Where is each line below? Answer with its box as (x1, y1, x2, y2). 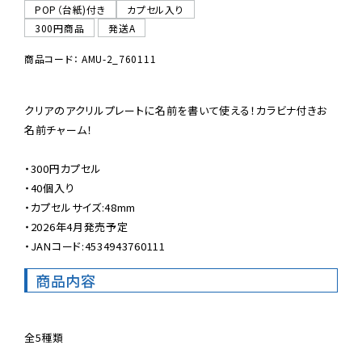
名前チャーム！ (24, 121, 93, 137)
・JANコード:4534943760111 (24, 238, 166, 254)
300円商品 (35, 20, 85, 35)
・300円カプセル (24, 160, 102, 176)
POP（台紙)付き (35, 2, 107, 16)
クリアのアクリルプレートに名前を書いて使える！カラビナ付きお (24, 102, 327, 118)
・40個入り (24, 179, 75, 196)
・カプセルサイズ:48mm (24, 199, 137, 215)
